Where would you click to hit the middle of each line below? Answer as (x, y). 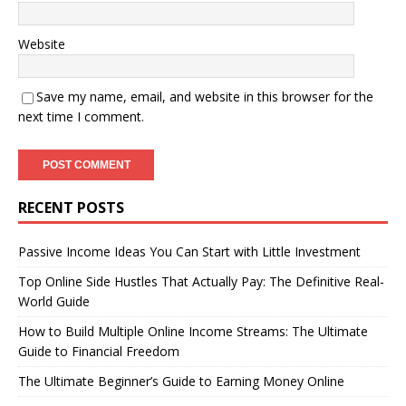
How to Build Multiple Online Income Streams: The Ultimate (193, 331)
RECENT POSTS (71, 208)
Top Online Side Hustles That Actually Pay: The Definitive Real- (201, 281)
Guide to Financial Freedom (99, 351)
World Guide (54, 301)
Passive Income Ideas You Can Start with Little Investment (189, 251)
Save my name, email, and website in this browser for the (205, 97)
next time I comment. (81, 116)
